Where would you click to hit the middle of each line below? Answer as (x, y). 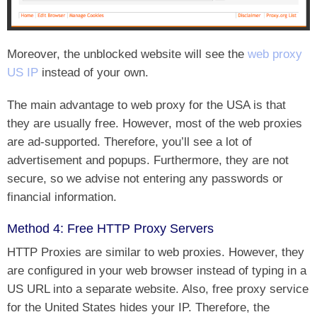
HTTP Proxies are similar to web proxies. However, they (156, 252)
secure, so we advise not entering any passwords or (145, 179)
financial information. (62, 197)
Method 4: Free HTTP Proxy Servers (110, 229)
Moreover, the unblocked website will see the (127, 54)
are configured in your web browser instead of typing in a (157, 271)
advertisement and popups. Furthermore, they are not (148, 160)
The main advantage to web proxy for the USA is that (146, 105)
